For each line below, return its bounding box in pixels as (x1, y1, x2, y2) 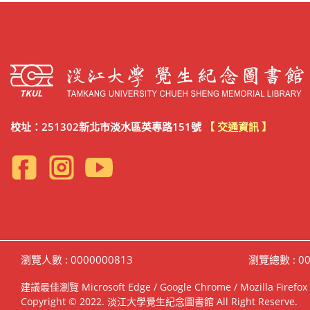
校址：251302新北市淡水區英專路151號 (10, 120, 204, 134)
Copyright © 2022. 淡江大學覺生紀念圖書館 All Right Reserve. (21, 294, 298, 308)
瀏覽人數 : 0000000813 (21, 252, 133, 266)
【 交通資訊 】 (204, 120, 272, 134)
